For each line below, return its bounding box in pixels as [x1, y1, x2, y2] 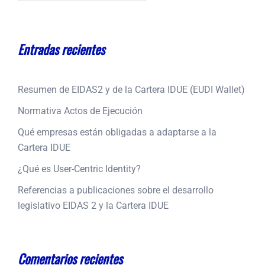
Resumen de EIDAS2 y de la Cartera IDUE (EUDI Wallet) [18, 84, 245, 96]
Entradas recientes [18, 40, 105, 59]
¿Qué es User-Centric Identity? [18, 163, 141, 175]
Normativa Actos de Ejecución [18, 105, 143, 117]
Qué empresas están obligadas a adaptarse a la [18, 127, 216, 138]
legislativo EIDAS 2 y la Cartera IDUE [18, 200, 169, 212]
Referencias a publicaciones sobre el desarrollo [18, 185, 214, 196]
